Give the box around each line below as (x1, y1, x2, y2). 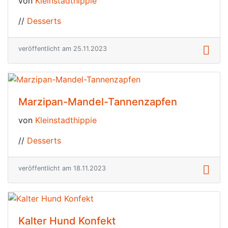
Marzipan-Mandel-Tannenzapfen (18, 95, 177, 108)
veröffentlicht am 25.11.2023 (18, 44, 107, 52)
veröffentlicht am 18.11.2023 (18, 164, 106, 172)
